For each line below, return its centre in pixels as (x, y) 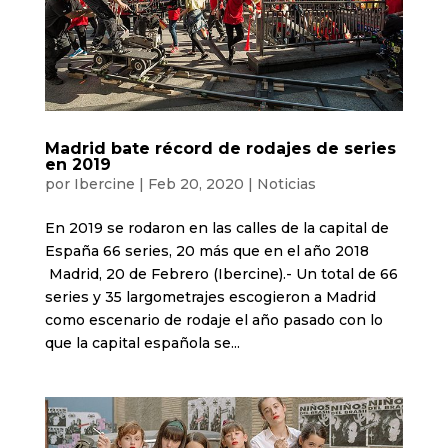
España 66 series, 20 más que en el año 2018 (206, 250)
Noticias (286, 183)
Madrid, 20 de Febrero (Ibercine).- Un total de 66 (221, 273)
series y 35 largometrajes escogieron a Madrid (210, 296)
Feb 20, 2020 (195, 183)
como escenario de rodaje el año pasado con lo (213, 319)
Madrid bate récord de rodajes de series (220, 148)
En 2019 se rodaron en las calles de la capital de (216, 227)
